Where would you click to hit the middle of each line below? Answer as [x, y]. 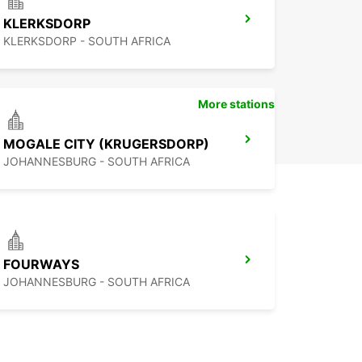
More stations [236, 104]
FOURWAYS [41, 265]
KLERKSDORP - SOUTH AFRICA [87, 41]
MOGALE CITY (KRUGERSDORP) [106, 144]
